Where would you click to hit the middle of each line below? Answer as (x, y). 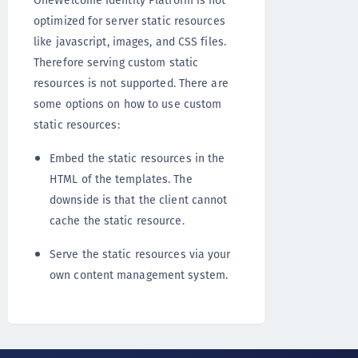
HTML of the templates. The (121, 179)
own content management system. (139, 275)
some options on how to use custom (128, 104)
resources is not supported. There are (131, 84)
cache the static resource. (117, 221)
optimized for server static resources (129, 21)
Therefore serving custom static (116, 63)
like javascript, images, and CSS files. (130, 42)
